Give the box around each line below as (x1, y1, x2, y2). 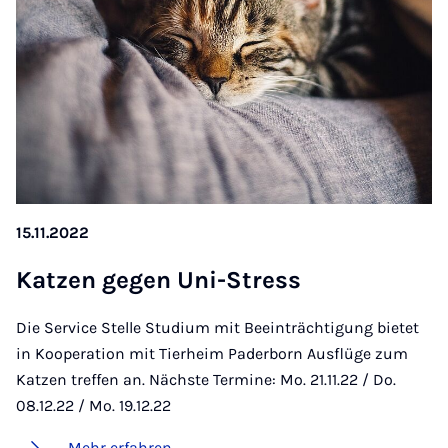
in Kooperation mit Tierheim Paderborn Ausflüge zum (16, 343, 408, 363)
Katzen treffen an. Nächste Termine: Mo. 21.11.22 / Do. (16, 369, 396, 389)
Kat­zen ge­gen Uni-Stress (16, 265, 301, 294)
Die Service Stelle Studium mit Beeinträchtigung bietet (16, 317, 419, 337)
